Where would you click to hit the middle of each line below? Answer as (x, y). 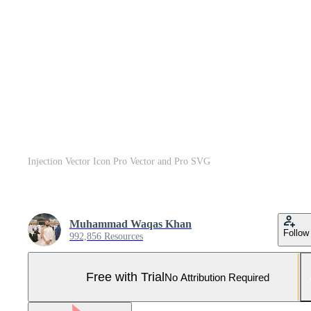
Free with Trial (125, 277)
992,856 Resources (106, 236)
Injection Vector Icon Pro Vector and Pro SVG (119, 161)
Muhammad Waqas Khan (131, 224)
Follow (296, 233)
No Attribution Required (217, 277)
